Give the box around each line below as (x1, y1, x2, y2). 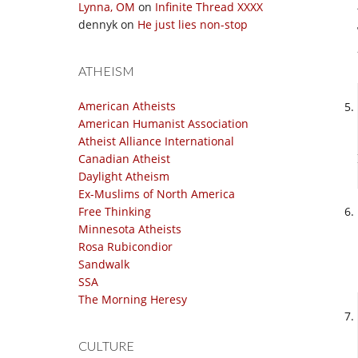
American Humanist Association (78, 116, 249, 131)
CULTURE (78, 338, 134, 353)
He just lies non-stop (137, 17, 248, 32)
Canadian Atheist (78, 151, 170, 166)
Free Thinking (78, 204, 151, 219)
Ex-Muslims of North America (78, 186, 235, 201)
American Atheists (78, 98, 176, 113)
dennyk (78, 17, 117, 32)
